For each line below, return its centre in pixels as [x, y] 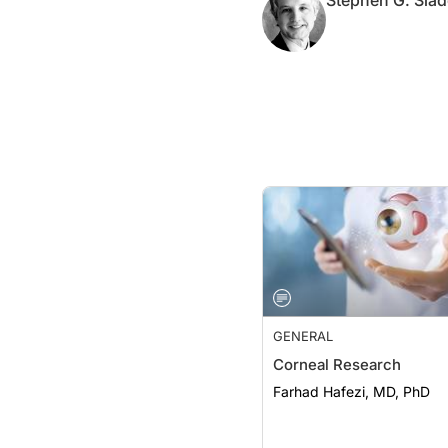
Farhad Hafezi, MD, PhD [351, 391]
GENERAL [303, 336]
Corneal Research [337, 364]
